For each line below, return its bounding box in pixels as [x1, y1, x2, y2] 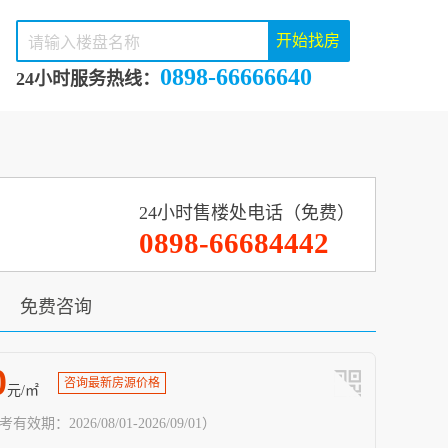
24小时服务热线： [16, 69, 160, 89]
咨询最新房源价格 [64, 376, 160, 390]
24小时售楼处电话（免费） [139, 203, 355, 223]
